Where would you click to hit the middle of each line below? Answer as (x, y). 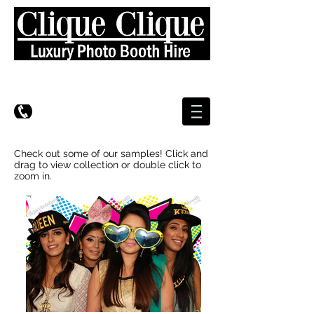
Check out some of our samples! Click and (111, 153)
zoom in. (33, 176)
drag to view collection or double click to (108, 165)
